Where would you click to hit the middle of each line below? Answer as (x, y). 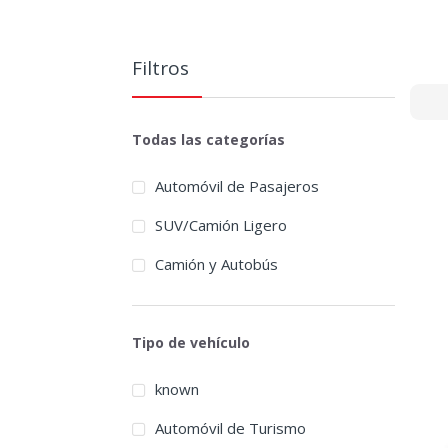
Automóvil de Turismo (230, 428)
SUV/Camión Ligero (220, 225)
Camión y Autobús (216, 264)
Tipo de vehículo (191, 342)
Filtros (160, 67)
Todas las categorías (208, 139)
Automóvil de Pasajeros (236, 186)
